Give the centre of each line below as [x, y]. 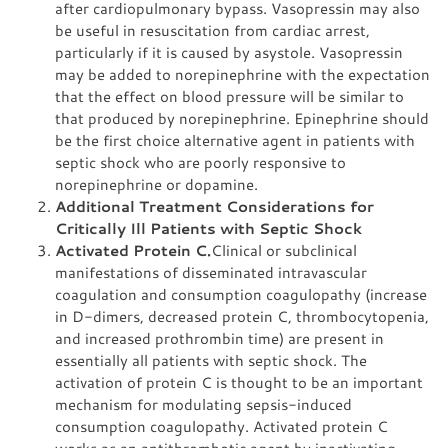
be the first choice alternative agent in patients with [235, 140]
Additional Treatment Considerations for [214, 206]
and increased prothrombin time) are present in [219, 338]
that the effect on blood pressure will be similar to [229, 96]
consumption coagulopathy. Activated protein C [221, 426]
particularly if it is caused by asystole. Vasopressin [229, 52]
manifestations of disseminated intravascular [211, 272]
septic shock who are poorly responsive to [200, 162]
